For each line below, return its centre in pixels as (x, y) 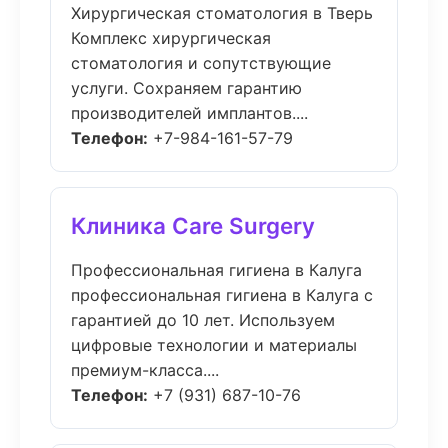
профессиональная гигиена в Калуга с (222, 295)
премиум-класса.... (145, 370)
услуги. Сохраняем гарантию (186, 88)
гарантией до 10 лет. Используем (203, 320)
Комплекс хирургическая (171, 38)
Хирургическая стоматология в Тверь (222, 13)
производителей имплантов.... (189, 113)
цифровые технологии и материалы (214, 345)
